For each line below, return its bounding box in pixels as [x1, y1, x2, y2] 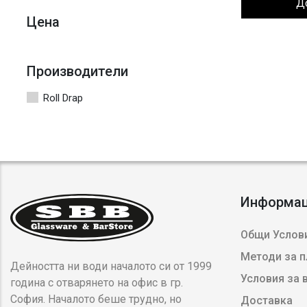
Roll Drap [43, 92, 83, 105]
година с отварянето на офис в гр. [10, 276, 183, 290]
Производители [27, 63, 128, 80]
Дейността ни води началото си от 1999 [10, 260, 212, 273]
